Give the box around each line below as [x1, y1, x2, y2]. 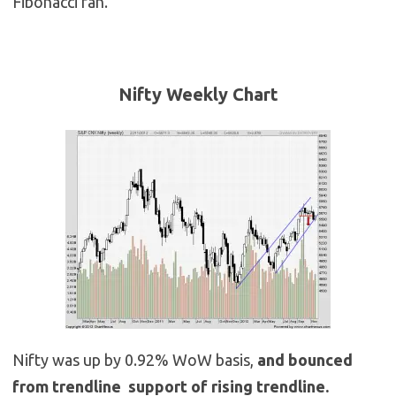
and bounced [257, 351, 353, 369]
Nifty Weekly [118, 84, 228, 105]
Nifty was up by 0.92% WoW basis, [12, 351, 257, 369]
